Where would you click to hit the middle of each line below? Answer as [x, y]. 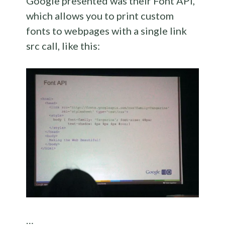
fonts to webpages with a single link [107, 30]
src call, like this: [63, 45]
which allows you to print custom [100, 15]
